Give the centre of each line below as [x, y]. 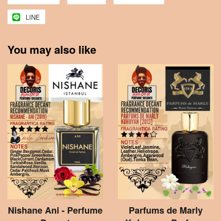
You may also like [52, 49]
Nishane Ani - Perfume [55, 210]
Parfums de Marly [166, 210]
